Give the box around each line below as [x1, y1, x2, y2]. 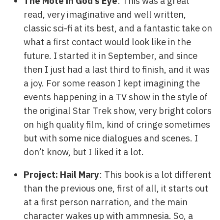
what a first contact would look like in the [24, 35, 191, 48]
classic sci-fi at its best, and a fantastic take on [24, 22, 212, 34]
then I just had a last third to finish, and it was [24, 63, 210, 75]
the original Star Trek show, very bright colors [24, 104, 212, 116]
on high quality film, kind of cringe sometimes [24, 118, 210, 130]
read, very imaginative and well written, [24, 8, 186, 20]
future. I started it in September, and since [24, 49, 197, 61]
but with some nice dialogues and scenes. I [24, 132, 198, 144]
